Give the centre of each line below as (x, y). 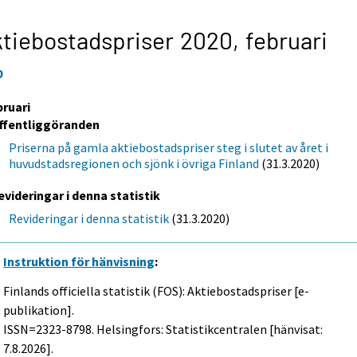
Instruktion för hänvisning (79, 262)
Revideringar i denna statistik (89, 218)
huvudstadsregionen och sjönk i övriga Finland (134, 163)
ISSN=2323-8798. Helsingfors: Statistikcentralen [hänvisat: (163, 329)
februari (286, 39)
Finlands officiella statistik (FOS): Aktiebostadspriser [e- (157, 290)
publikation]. (39, 310)
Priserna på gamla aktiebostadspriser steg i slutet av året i (169, 147)
